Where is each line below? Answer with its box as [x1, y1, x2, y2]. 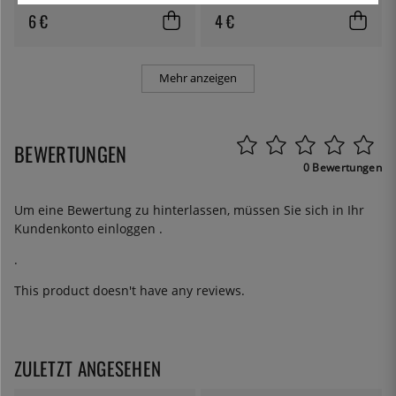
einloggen [97, 220, 159, 238]
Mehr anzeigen [159, 70, 237, 86]
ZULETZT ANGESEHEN [14, 354, 162, 383]
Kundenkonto [14, 220, 97, 238]
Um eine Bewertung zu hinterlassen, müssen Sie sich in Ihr [14, 202, 364, 219]
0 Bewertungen [302, 160, 382, 176]
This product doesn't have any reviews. [14, 282, 245, 300]
